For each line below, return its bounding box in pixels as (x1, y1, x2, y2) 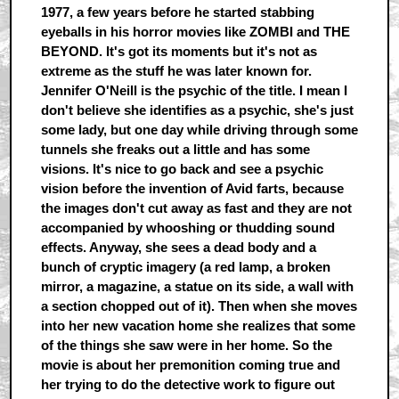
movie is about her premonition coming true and (40, 357, 340, 373)
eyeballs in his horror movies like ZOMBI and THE (40, 24, 350, 40)
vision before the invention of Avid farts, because (40, 181, 344, 197)
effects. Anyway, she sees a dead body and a (40, 240, 316, 256)
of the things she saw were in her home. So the (40, 338, 332, 354)
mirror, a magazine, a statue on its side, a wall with (40, 279, 354, 295)
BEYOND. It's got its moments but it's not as (40, 44, 317, 60)
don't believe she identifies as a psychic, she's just (40, 102, 354, 118)
